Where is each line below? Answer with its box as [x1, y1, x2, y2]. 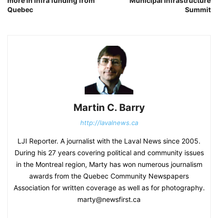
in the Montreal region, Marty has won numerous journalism [16, 160, 202, 168]
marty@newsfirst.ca [77, 195, 141, 203]
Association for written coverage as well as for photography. [13, 183, 205, 192]
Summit [185, 5, 211, 14]
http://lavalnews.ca [80, 118, 138, 127]
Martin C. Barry [73, 101, 145, 113]
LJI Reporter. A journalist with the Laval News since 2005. [18, 136, 200, 145]
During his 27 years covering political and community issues [14, 148, 204, 157]
